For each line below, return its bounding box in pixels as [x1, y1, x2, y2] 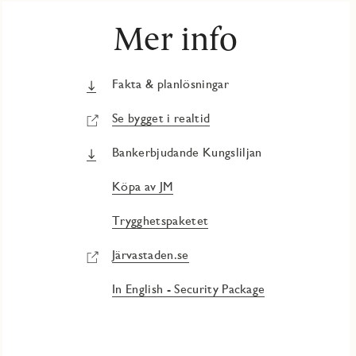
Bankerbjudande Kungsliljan [112, 145, 262, 161]
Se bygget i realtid [112, 110, 211, 126]
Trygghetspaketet [112, 213, 209, 229]
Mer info [113, 18, 238, 59]
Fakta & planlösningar [112, 76, 229, 92]
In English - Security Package [112, 281, 265, 297]
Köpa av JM [112, 179, 174, 195]
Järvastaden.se [112, 247, 189, 263]
